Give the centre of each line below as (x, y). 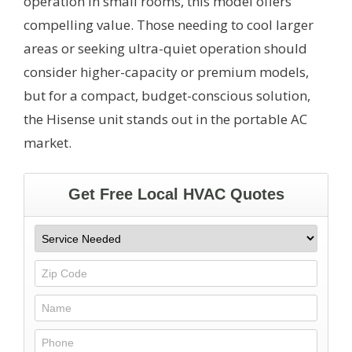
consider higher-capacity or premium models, (166, 71)
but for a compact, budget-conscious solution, (167, 95)
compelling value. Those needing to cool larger (169, 24)
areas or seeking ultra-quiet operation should (165, 48)
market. (48, 142)
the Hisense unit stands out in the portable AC (165, 119)
